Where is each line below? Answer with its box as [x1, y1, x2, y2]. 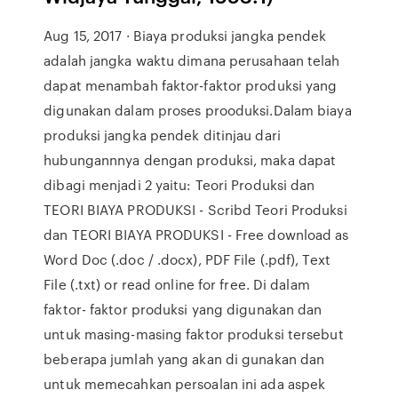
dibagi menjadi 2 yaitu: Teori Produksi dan [44, 175, 315, 195]
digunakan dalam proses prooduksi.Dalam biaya [44, 100, 352, 120]
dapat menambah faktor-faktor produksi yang [44, 76, 338, 95]
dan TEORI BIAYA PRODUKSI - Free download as [44, 225, 349, 244]
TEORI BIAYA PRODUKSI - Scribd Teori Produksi [44, 200, 347, 219]
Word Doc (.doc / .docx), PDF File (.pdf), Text [44, 250, 330, 269]
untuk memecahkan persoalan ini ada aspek [44, 374, 326, 394]
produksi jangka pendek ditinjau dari [44, 125, 281, 145]
